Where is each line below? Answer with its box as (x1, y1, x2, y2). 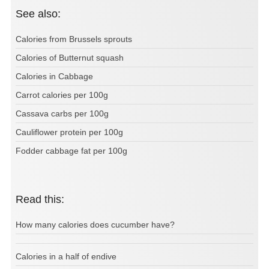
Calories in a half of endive (16, 251, 116, 261)
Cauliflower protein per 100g (16, 127, 123, 137)
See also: (23, 7, 61, 20)
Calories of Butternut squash (16, 52, 124, 62)
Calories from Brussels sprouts (16, 34, 132, 44)
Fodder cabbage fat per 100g (16, 145, 127, 156)
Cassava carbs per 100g (16, 108, 109, 118)
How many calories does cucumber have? (16, 219, 175, 229)
